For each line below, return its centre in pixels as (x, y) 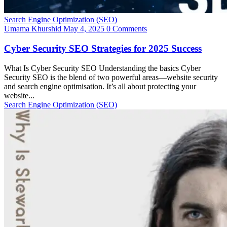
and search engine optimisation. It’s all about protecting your (100, 86)
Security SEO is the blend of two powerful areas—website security (111, 77)
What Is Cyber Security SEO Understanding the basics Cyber (102, 68)
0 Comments (126, 29)
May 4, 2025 (84, 29)
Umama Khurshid (33, 29)
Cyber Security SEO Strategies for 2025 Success (103, 48)
